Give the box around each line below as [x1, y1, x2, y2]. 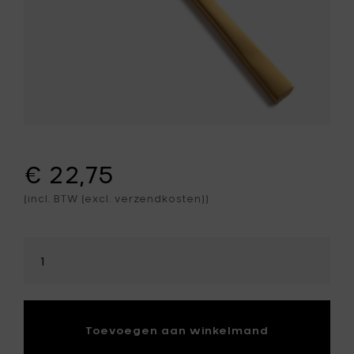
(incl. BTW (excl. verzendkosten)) [24, 193, 209, 205]
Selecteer [23, 237, 80, 251]
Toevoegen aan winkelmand [85, 324, 269, 337]
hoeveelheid [23, 252, 95, 266]
